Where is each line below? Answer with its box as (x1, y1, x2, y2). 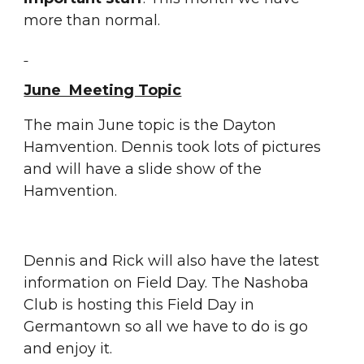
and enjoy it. (24, 340, 117, 357)
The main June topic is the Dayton (24, 116, 277, 134)
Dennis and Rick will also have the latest (24, 252, 320, 270)
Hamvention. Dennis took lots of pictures (24, 138, 322, 156)
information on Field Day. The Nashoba (24, 274, 310, 292)
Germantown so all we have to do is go (24, 318, 309, 336)
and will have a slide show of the (24, 160, 262, 178)
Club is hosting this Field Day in (24, 296, 255, 314)
